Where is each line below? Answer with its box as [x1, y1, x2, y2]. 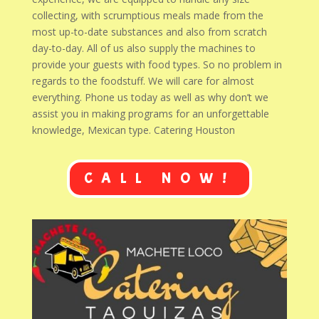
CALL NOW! [83, 169, 235, 187]
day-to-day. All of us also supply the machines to [31, 41, 256, 55]
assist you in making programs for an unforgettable [31, 106, 269, 120]
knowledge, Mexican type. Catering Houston [31, 122, 235, 137]
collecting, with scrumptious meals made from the [31, 8, 263, 22]
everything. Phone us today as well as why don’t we [31, 90, 268, 104]
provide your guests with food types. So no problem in [31, 57, 282, 71]
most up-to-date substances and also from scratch [31, 24, 267, 38]
